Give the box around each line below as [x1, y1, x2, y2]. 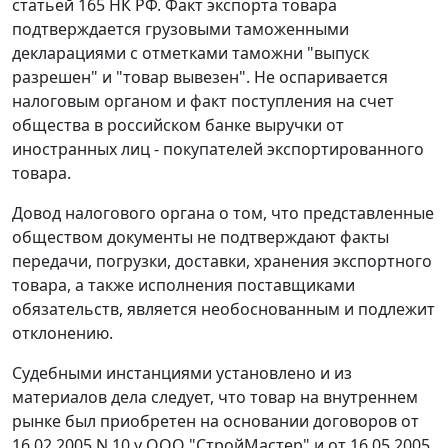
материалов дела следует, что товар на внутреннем [12, 386, 418, 409]
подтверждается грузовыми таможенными [12, 18, 349, 41]
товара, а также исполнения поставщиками [12, 274, 355, 297]
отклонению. [12, 322, 113, 345]
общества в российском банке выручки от [12, 114, 344, 137]
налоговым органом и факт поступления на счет [12, 90, 394, 113]
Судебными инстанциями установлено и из [12, 362, 352, 385]
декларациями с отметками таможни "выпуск [12, 42, 369, 65]
